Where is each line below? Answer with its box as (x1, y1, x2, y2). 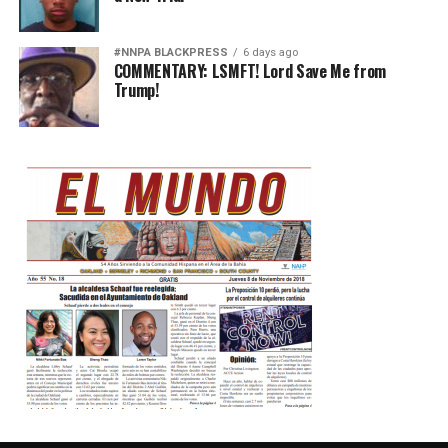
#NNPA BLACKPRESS (113, 45, 228, 59)
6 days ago (242, 45, 298, 59)
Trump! (113, 77, 159, 102)
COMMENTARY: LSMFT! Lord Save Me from (113, 58, 387, 83)
